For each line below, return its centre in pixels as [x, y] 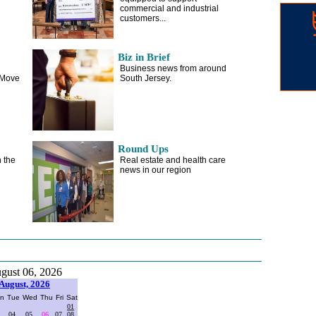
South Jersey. [146, 78]
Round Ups [143, 149]
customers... [143, 18]
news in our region [156, 170]
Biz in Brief [144, 57]
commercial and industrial [169, 8]
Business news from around [173, 68]
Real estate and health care [173, 160]
